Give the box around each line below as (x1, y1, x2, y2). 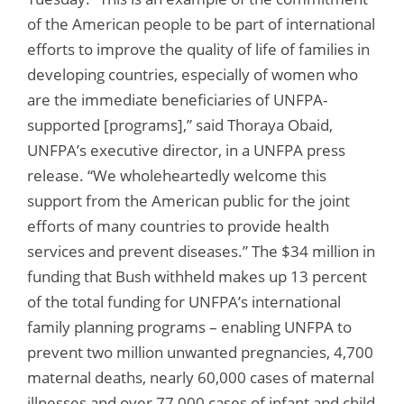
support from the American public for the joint (27, 189, 350, 211)
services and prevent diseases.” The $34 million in (27, 240, 375, 262)
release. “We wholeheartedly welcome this (27, 164, 326, 186)
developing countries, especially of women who (27, 63, 358, 85)
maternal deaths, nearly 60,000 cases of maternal (27, 366, 374, 388)
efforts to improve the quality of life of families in (27, 38, 370, 60)
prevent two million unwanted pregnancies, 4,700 (27, 341, 373, 363)
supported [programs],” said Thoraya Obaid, (27, 114, 333, 135)
